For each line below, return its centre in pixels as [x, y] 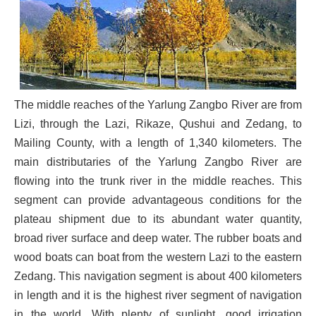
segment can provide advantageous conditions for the [158, 200]
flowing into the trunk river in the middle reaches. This [158, 181]
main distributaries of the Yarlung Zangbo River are [158, 162]
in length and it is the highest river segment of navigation [158, 295]
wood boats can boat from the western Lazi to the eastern [158, 257]
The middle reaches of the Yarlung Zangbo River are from [158, 104]
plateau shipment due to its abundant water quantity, [158, 219]
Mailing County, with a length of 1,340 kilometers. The [158, 142]
